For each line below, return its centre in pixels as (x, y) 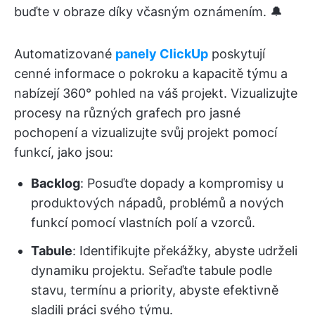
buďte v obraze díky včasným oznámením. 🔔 (148, 11)
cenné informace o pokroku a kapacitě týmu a (151, 73)
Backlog (56, 183)
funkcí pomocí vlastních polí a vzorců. (143, 222)
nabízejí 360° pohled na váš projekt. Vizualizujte (156, 93)
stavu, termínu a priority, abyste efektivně (155, 290)
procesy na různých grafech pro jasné (127, 112)
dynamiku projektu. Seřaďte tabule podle (152, 270)
